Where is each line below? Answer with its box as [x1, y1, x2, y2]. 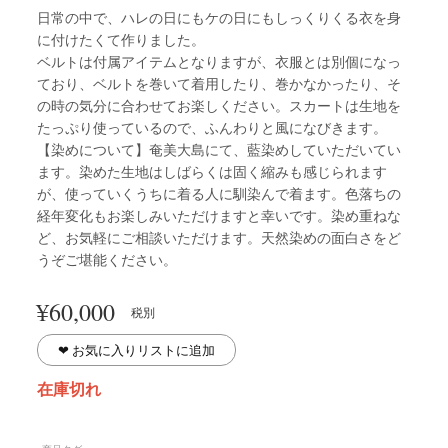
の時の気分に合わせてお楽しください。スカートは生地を [36, 96, 401, 116]
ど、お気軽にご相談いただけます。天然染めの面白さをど [36, 228, 401, 248]
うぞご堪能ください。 [36, 250, 177, 270]
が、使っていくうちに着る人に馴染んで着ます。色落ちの [36, 184, 401, 204]
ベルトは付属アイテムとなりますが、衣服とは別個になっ [36, 52, 401, 72]
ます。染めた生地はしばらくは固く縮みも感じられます [36, 162, 387, 182]
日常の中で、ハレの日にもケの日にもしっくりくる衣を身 [36, 8, 401, 28]
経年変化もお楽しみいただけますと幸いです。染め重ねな [36, 206, 401, 226]
